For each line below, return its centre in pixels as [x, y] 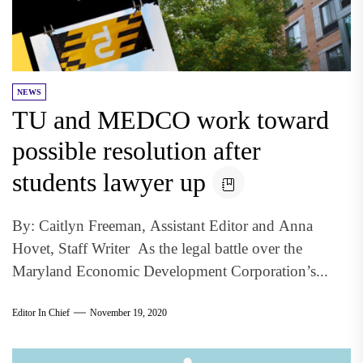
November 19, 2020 [128, 313]
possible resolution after [137, 150]
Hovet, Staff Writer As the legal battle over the [157, 248]
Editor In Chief [41, 313]
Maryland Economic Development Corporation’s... [170, 271]
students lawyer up [109, 182]
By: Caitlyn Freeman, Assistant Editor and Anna [162, 225]
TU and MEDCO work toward [171, 120]
